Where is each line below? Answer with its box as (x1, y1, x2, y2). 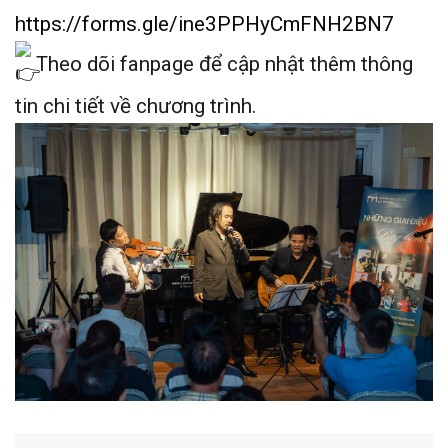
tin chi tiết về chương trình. (15, 93, 257, 118)
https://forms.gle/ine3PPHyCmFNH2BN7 (15, 11, 394, 36)
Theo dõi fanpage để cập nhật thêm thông (31, 51, 413, 76)
